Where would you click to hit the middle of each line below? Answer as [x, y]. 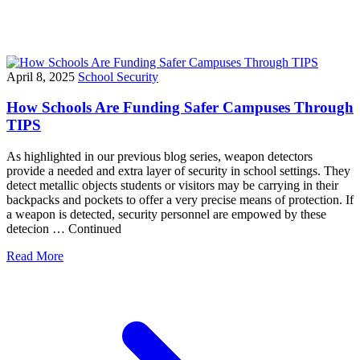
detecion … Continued [64, 229]
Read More [35, 256]
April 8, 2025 [41, 76]
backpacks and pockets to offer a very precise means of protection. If [180, 200]
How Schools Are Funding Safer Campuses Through [180, 108]
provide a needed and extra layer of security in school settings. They [178, 171]
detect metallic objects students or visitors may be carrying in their [172, 186]
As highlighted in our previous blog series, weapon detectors [160, 157]
